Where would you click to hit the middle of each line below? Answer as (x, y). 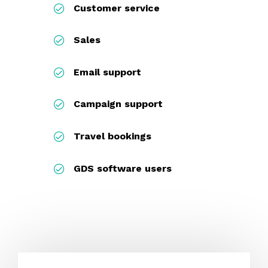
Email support (107, 72)
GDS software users (123, 168)
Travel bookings (112, 136)
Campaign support (118, 104)
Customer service (117, 8)
